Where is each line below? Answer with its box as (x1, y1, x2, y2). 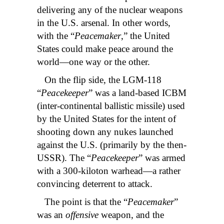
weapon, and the (98, 209, 164, 220)
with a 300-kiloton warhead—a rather (37, 165, 180, 176)
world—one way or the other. (37, 56, 150, 67)
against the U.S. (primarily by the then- (37, 139, 186, 150)
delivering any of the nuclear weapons (37, 4, 182, 15)
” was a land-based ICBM (88, 87, 186, 98)
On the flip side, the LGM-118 (37, 74, 161, 85)
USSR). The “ (37, 152, 91, 163)
